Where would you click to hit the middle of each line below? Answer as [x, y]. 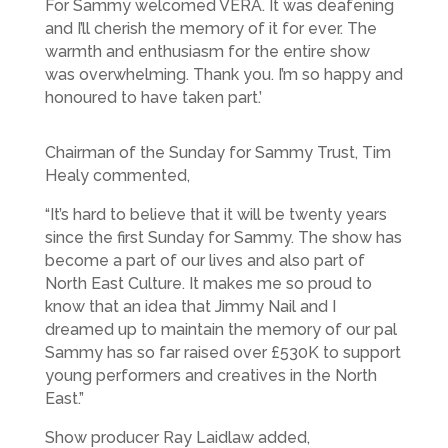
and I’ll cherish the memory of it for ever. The [210, 28]
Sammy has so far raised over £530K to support [222, 352]
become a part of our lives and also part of [204, 260]
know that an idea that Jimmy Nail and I [190, 306]
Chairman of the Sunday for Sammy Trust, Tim [217, 152]
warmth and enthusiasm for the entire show [207, 51]
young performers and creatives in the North [210, 375]
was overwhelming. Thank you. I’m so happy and [223, 74]
